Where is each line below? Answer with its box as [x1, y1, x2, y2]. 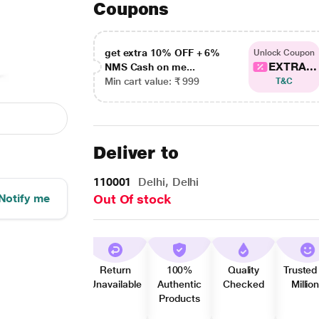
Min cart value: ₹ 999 [104, 75, 200, 87]
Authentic [157, 278, 202, 290]
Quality [227, 264, 260, 276]
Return [100, 264, 131, 276]
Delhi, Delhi [135, 175, 199, 189]
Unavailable [89, 278, 142, 290]
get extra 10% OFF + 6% [104, 46, 221, 58]
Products [159, 293, 200, 304]
